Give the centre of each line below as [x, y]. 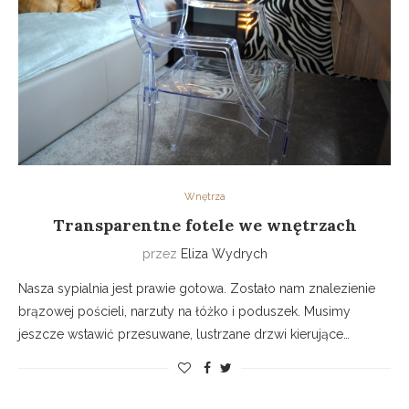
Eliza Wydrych [224, 254]
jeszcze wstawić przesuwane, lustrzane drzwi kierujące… [184, 335]
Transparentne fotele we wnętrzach [204, 225]
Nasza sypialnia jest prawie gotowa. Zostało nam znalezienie [197, 289]
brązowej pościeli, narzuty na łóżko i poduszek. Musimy [184, 312]
